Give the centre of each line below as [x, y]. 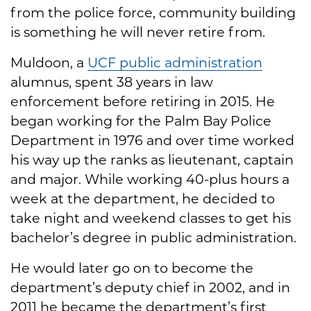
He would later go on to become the [132, 268]
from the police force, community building [153, 13]
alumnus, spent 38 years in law [112, 82]
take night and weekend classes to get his [151, 218]
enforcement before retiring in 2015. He [143, 102]
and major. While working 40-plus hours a [150, 179]
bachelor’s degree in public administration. [153, 238]
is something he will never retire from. [138, 32]
